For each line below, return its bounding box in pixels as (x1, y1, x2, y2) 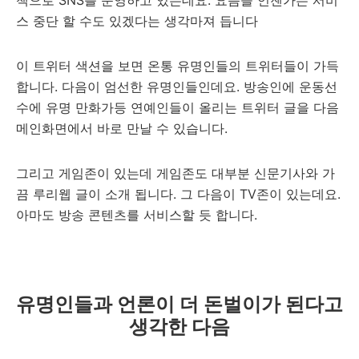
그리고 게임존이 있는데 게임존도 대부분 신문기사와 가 (16, 165, 335, 182)
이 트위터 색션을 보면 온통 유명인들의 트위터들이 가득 (16, 58, 339, 75)
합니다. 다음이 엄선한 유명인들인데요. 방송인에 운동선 (16, 79, 337, 95)
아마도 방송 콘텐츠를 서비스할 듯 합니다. (16, 207, 257, 224)
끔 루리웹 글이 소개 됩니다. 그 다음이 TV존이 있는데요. (16, 186, 341, 203)
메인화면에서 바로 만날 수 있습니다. (16, 120, 232, 137)
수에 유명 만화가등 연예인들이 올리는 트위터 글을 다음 (16, 99, 339, 116)
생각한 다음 (129, 315, 230, 339)
